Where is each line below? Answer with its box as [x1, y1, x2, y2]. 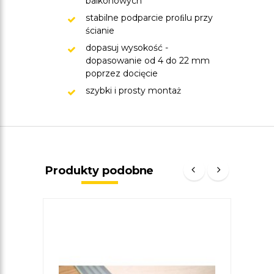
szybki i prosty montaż [86, 85, 183, 96]
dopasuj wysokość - [86, 42, 168, 53]
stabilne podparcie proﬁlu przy [86, 12, 213, 23]
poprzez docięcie [86, 68, 158, 79]
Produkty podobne [45, 164, 154, 177]
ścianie [86, 25, 114, 36]
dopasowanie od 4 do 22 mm [86, 55, 210, 66]
